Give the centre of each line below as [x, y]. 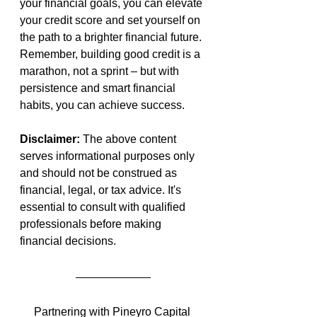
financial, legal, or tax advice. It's [102, 190]
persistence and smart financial [99, 88]
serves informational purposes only [109, 156]
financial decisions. [68, 241]
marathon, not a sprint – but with [101, 71]
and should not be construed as [100, 173]
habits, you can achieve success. [102, 105]
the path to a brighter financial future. [112, 38]
